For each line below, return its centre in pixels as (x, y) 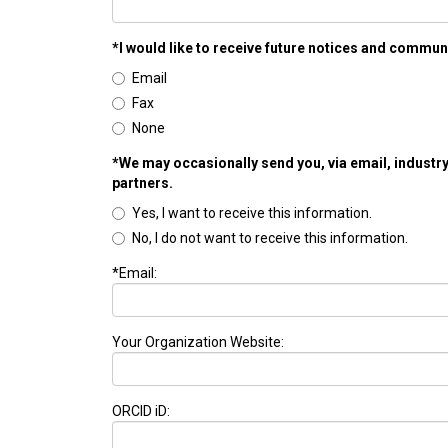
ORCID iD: (141, 411)
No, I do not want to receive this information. (270, 238)
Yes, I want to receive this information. (252, 213)
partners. (142, 183)
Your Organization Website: (198, 342)
